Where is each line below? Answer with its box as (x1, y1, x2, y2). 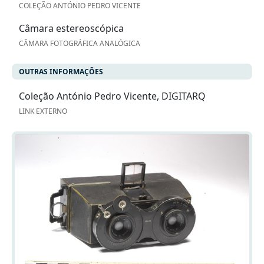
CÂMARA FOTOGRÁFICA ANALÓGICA (19, 38, 140, 49)
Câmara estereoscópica (19, 22, 124, 35)
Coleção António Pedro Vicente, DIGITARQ (19, 90, 206, 103)
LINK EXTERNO (19, 106, 67, 117)
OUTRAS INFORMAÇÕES (19, 67, 103, 77)
